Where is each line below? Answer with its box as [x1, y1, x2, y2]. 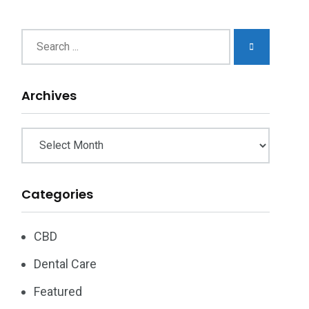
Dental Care [34, 257, 97, 271]
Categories [21, 186, 93, 203]
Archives [21, 87, 77, 104]
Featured [34, 284, 82, 299]
